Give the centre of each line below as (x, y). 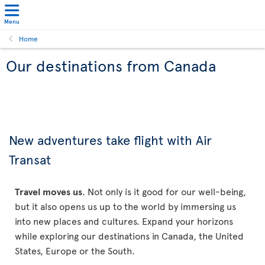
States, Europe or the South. (75, 250)
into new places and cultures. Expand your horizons (124, 221)
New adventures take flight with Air (110, 140)
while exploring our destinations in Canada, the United (129, 235)
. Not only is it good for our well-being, (164, 191)
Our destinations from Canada (111, 65)
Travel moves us (49, 191)
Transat (30, 159)
